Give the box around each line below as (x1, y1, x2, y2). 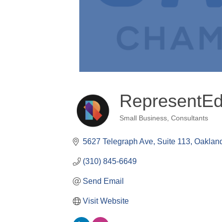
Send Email (83, 177, 124, 186)
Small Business (119, 114, 167, 122)
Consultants (170, 114, 208, 122)
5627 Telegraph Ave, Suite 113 (83, 137, 190, 146)
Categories (118, 120, 166, 132)
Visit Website (83, 197, 129, 206)
